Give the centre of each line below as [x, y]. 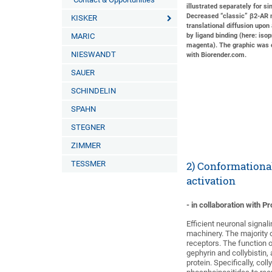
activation [211, 181]
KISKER [84, 18]
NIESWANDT [93, 54]
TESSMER [88, 164]
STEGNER [88, 127]
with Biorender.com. [217, 55]
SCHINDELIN [93, 91]
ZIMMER [86, 145]
